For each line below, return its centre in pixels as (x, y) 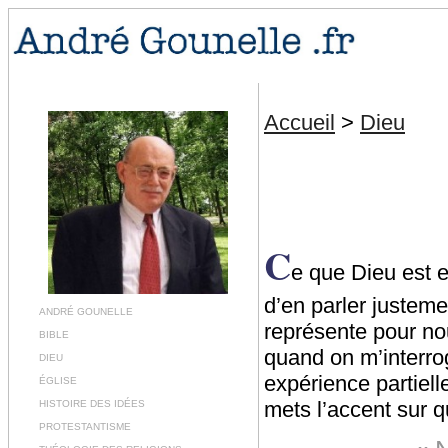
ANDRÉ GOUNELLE (86, 311)
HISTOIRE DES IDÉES (92, 403)
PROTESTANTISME (85, 426)
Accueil (299, 122)
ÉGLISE (58, 380)
